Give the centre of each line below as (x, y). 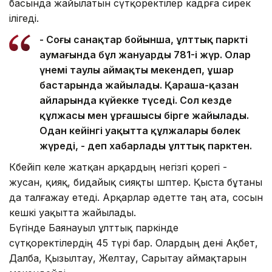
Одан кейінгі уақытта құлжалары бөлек (140, 130)
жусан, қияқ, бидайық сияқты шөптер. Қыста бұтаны (136, 182)
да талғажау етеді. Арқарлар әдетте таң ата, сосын (136, 197)
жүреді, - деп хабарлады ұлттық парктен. (146, 145)
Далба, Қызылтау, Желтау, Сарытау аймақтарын (128, 258)
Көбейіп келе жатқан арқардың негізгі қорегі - (118, 167)
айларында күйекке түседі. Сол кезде (136, 100)
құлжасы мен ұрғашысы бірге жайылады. (144, 115)
